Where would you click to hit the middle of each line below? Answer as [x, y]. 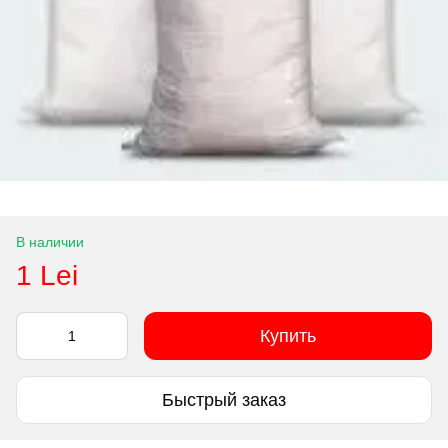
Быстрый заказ [224, 399]
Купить [288, 336]
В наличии [50, 242]
